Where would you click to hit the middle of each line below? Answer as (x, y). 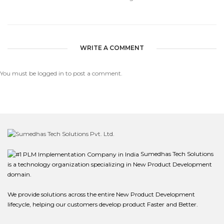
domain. (19, 174)
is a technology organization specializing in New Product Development (110, 164)
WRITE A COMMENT (112, 48)
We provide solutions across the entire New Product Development (101, 194)
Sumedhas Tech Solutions (176, 154)
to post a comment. (93, 73)
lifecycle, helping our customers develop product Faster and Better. (103, 204)
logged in (51, 73)
